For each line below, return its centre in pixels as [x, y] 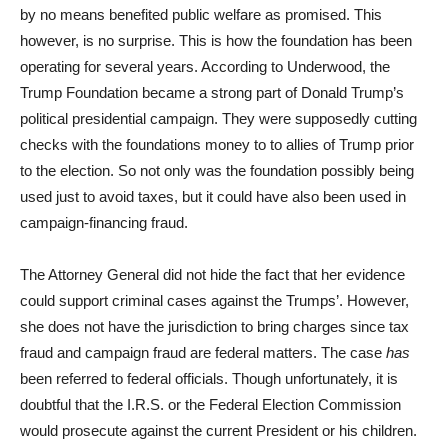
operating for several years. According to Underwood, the [205, 66]
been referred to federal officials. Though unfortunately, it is [209, 378]
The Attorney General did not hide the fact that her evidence [212, 274]
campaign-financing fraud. [104, 222]
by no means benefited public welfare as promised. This [201, 14]
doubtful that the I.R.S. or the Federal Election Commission [210, 404]
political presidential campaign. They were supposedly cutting [218, 118]
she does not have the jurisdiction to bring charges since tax [214, 326]
